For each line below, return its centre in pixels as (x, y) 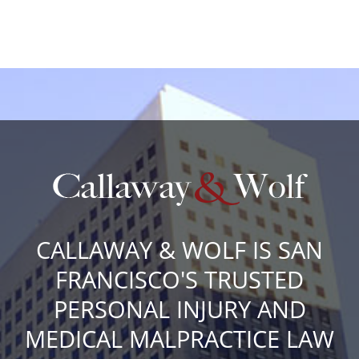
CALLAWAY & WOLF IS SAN (179, 249)
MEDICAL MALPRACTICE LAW (179, 338)
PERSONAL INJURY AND (179, 309)
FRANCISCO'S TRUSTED (179, 279)
